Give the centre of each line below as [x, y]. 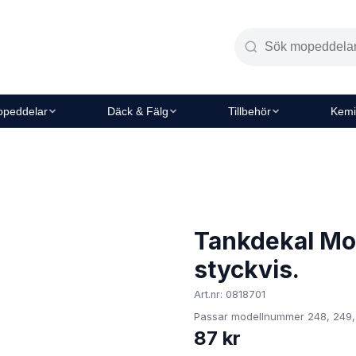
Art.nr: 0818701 [230, 294]
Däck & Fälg [138, 111]
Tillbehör [249, 111]
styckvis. [247, 269]
